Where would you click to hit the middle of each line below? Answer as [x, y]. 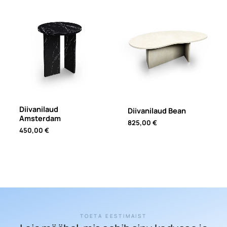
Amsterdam [40, 118]
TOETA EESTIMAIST [113, 216]
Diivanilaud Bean [157, 110]
